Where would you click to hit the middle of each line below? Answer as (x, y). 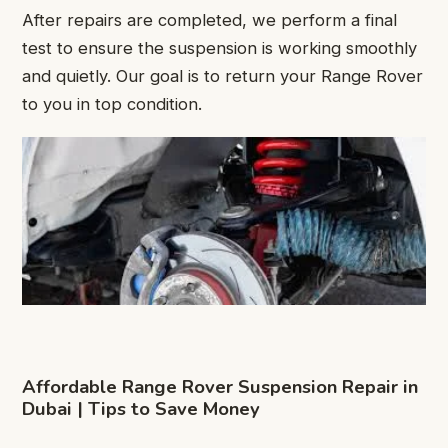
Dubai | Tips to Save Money (141, 408)
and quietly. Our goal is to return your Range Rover (222, 76)
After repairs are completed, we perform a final (209, 20)
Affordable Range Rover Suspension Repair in (220, 386)
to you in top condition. (112, 104)
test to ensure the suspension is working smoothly (219, 48)
